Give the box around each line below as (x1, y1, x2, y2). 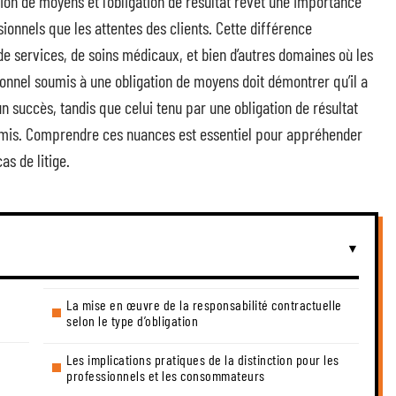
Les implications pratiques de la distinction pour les (66, 351, 339, 368)
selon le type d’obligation (66, 312, 198, 329)
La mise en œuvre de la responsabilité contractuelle (66, 296, 342, 313)
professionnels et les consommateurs (66, 367, 265, 384)
